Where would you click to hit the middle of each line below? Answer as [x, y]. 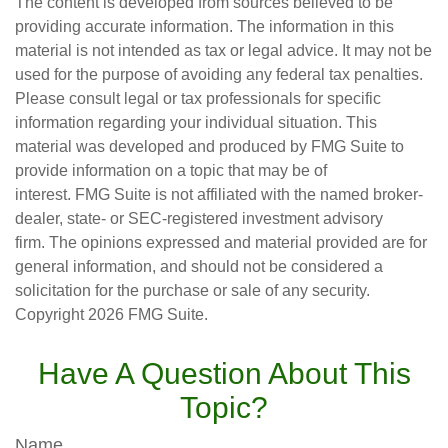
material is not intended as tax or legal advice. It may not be [223, 50]
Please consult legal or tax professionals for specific [198, 98]
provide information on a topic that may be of [171, 170]
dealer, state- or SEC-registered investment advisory [199, 218]
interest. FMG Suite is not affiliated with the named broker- [219, 194]
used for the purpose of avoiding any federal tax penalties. [219, 74]
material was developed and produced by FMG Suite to [209, 146]
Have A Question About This [224, 373]
